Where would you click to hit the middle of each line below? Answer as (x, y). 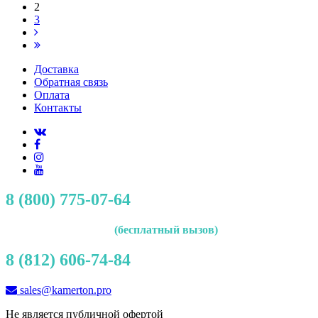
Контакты (58, 107)
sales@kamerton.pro (64, 290)
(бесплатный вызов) (159, 230)
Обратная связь (71, 82)
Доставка (56, 69)
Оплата (52, 94)
